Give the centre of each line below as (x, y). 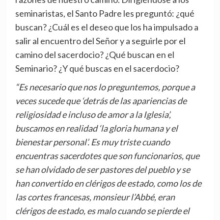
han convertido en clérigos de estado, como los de (108, 183)
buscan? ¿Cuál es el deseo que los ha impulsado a (107, 27)
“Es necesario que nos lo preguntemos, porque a (105, 87)
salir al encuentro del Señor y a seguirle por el (100, 41)
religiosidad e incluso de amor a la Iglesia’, (93, 115)
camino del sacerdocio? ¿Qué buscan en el (95, 55)
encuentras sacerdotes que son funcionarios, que (107, 156)
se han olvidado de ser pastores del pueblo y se (102, 170)
